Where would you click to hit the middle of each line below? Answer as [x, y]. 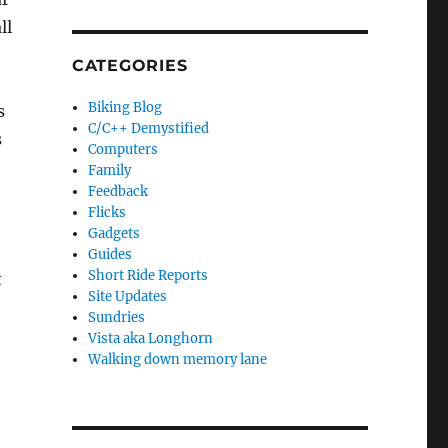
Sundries [117, 317]
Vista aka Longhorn [151, 338]
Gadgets [114, 233]
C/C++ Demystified [149, 128]
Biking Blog [125, 107]
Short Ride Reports [148, 275]
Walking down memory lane [178, 359]
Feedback [118, 191]
